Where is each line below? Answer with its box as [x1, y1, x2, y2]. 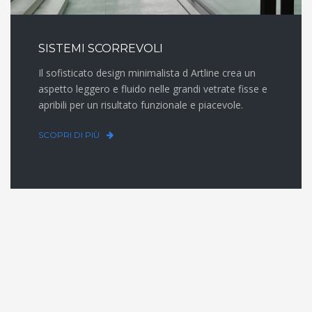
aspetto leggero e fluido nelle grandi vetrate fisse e [38, 81, 267, 95]
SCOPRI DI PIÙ [38, 129, 100, 140]
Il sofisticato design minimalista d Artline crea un [38, 65, 256, 79]
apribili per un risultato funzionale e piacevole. [38, 97, 243, 111]
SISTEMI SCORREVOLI [38, 41, 163, 55]
